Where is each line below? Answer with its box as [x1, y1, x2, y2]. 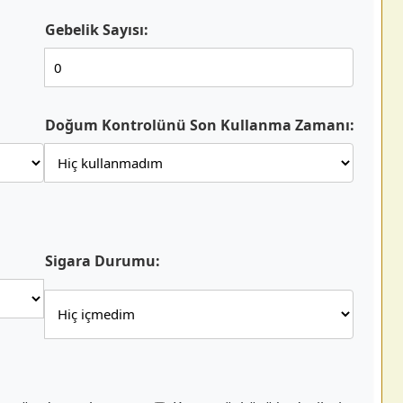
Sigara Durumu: [45, 251, 160, 271]
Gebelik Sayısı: [45, 20, 148, 40]
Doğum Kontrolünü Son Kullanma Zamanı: [45, 115, 354, 135]
